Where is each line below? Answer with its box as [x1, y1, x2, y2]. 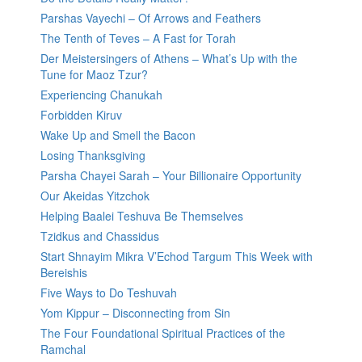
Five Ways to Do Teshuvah [40, 284, 177, 301]
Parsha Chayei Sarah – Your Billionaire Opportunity [40, 167, 301, 184]
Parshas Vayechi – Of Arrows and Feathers [40, 10, 261, 27]
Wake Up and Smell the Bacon [40, 127, 196, 144]
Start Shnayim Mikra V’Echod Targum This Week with [40, 248, 313, 265]
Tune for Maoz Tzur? [40, 66, 148, 83]
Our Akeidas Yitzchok [40, 187, 149, 204]
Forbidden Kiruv [40, 107, 122, 124]
